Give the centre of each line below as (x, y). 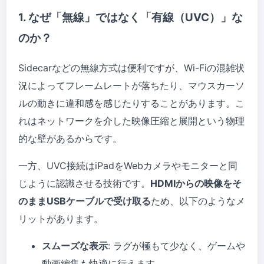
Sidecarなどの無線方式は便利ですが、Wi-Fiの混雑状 (131, 68)
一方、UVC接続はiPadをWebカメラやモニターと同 (128, 166)
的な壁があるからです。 (70, 139)
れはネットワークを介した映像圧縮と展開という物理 (131, 121)
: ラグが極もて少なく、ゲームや (176, 246)
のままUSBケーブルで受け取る (85, 201)
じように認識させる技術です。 (84, 184)
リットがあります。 (61, 219)
